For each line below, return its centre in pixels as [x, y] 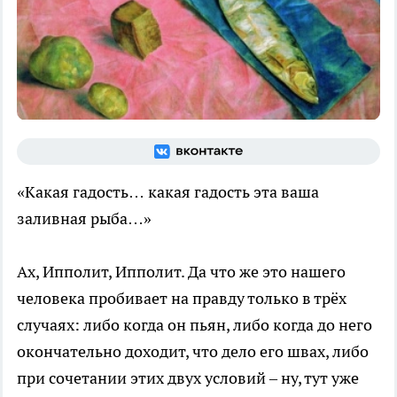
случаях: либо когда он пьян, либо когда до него [195, 324]
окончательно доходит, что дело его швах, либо [193, 351]
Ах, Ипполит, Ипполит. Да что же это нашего [181, 271]
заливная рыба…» [84, 218]
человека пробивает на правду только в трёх [182, 298]
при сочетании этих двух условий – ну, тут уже [188, 378]
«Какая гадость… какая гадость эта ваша [168, 191]
